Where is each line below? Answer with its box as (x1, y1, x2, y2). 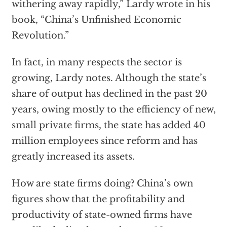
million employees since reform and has (11, 135, 198, 146)
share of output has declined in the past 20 (11, 88, 207, 99)
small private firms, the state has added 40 (11, 120, 206, 131)
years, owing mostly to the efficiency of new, (11, 104, 216, 115)
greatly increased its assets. (11, 151, 135, 162)
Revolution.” (11, 30, 69, 41)
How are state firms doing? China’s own (11, 178, 193, 189)
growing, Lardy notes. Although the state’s (11, 72, 206, 84)
